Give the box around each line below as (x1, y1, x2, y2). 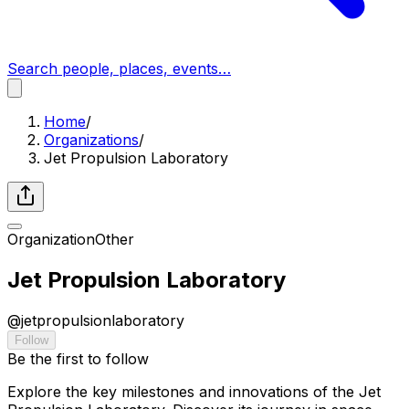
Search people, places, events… (7, 59, 231, 78)
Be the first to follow (7, 349, 149, 368)
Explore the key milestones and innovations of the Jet (7, 382, 381, 401)
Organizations (44, 131, 139, 149)
